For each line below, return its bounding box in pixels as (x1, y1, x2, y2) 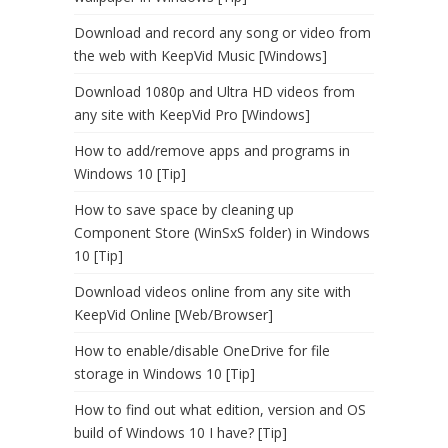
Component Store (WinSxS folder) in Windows (74, 223, 370, 243)
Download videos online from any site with (74, 282, 351, 302)
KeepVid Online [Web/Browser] (74, 305, 273, 325)
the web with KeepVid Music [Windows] (74, 46, 327, 66)
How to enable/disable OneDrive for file (74, 341, 330, 361)
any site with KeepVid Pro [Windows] (74, 105, 310, 125)
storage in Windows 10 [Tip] (74, 364, 255, 384)
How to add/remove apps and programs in (74, 141, 350, 161)
